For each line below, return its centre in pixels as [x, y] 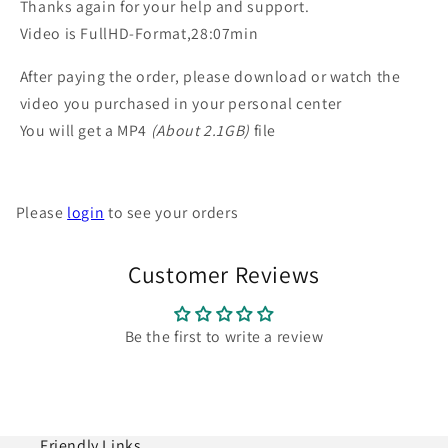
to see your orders [171, 212]
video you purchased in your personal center [180, 103]
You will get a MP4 [85, 130]
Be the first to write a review [224, 336]
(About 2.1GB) [200, 130]
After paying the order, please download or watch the [210, 76]
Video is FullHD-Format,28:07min [139, 34]
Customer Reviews [224, 274]
